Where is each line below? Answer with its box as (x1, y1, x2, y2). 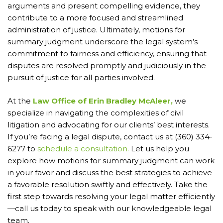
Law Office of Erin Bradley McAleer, (33, 96, 173, 106)
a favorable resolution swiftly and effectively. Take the (7, 179, 208, 189)
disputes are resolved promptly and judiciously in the (7, 61, 206, 71)
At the (7, 96, 33, 106)
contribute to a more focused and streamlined (7, 13, 183, 23)
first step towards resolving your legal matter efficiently (7, 191, 215, 201)
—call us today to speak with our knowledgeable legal (7, 203, 212, 213)
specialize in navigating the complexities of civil (7, 108, 184, 117)
